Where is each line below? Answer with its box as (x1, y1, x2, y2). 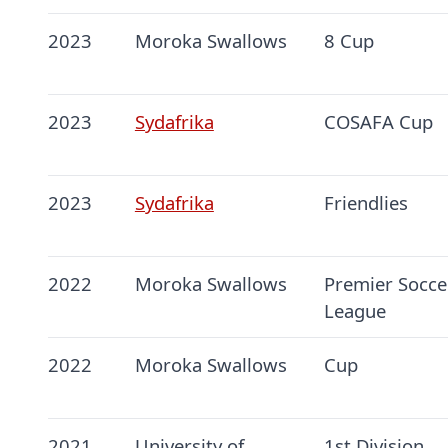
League (323, 298, 386, 324)
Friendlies (323, 190, 408, 216)
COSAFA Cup (323, 109, 433, 135)
